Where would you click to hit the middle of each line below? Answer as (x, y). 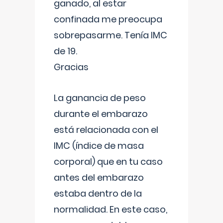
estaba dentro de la (98, 193)
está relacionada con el (106, 130)
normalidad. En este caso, (111, 209)
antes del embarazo (99, 177)
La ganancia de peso (100, 98)
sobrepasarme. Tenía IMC (111, 35)
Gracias (71, 67)
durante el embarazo (101, 114)
